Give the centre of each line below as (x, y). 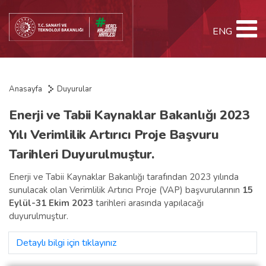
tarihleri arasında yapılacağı (148, 203)
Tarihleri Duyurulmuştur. (81, 154)
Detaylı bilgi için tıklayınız (66, 243)
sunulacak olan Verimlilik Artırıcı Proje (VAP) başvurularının (126, 190)
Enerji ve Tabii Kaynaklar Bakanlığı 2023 (129, 115)
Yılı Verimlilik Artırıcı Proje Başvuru (114, 135)
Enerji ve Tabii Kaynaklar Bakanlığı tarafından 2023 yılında (124, 177)
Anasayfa (26, 89)
